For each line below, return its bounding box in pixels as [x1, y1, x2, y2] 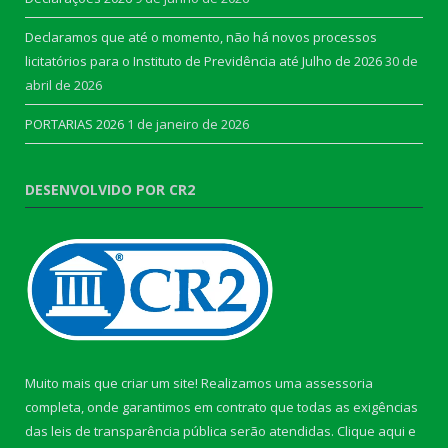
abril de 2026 [25, 76, 102, 95]
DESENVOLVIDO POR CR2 [25, 180, 195, 200]
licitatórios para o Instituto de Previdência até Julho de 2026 [25, 52, 382, 71]
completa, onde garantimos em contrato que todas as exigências [25, 398, 418, 417]
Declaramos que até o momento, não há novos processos [25, 28, 377, 47]
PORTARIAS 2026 [25, 115, 124, 134]
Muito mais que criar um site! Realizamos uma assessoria [25, 374, 373, 393]
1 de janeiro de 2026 [127, 115, 249, 134]
